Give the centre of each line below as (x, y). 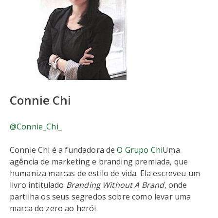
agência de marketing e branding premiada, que (99, 162)
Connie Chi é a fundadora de (64, 150)
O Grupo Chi (140, 150)
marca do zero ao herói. (54, 208)
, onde (176, 185)
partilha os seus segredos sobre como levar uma (100, 197)
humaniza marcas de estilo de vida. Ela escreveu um (105, 173)
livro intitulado (38, 185)
